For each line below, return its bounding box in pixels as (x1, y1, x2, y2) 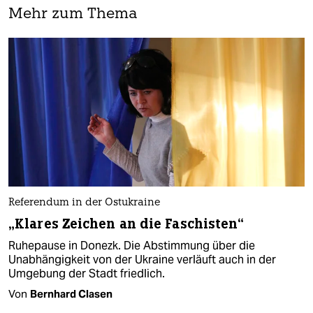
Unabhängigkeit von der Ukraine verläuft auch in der (8, 252, 276, 268)
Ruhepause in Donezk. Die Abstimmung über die (8, 238, 255, 254)
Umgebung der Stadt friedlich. (8, 266, 165, 282)
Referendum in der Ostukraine (8, 198, 160, 209)
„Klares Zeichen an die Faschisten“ (8, 215, 245, 233)
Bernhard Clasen (30, 287, 112, 301)
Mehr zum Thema (8, 7, 138, 22)
